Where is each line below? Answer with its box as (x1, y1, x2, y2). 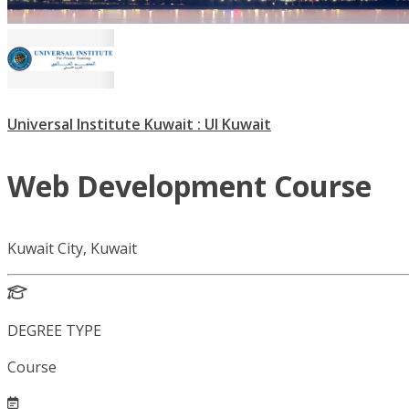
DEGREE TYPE (7, 320, 101, 341)
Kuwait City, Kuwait (7, 238, 137, 259)
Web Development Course (7, 166, 372, 206)
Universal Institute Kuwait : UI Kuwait (7, 114, 271, 135)
